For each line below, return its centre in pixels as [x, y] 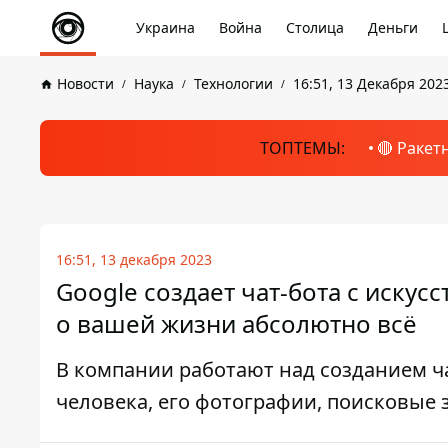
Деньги [393, 27]
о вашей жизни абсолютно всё [236, 323]
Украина [165, 27]
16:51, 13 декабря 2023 [134, 259]
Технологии [233, 83]
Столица [315, 27]
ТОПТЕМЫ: [302, 148]
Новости [85, 83]
